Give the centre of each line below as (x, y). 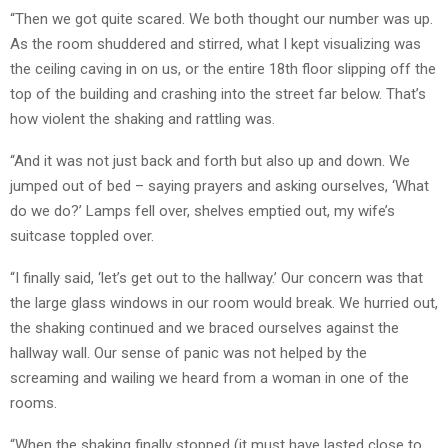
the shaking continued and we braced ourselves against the (204, 327)
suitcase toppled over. (82, 235)
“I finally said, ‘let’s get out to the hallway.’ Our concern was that (216, 277)
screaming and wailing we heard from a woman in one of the (209, 377)
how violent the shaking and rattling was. (142, 118)
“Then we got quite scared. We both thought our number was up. (221, 18)
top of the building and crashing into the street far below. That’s (218, 93)
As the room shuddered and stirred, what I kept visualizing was (215, 43)
